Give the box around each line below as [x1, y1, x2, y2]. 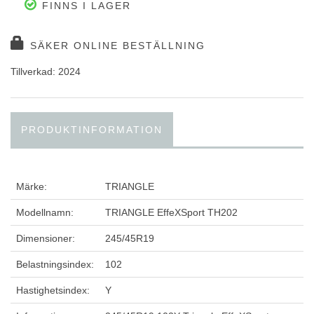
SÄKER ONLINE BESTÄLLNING [26, 40, 205, 52]
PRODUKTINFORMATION [21, 124, 163, 136]
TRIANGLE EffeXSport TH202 [105, 207, 238, 219]
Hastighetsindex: [16, 285, 90, 296]
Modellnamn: [16, 207, 74, 219]
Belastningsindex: [16, 259, 94, 271]
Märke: [16, 181, 47, 193]
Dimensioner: [16, 233, 75, 245]
